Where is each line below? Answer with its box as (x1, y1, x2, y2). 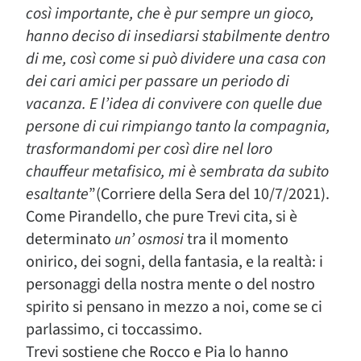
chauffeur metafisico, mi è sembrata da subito (26, 160, 329, 183)
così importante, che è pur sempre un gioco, (26, 2, 314, 25)
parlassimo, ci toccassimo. (26, 318, 202, 341)
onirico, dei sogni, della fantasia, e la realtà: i (26, 251, 323, 273)
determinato (26, 228, 111, 251)
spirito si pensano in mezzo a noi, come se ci (26, 296, 322, 318)
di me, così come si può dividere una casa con (26, 48, 326, 70)
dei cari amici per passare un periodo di (26, 70, 289, 93)
